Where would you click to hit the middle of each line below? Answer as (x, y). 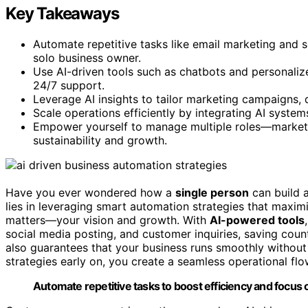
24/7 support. (69, 86)
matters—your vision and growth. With (108, 220)
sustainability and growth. (100, 141)
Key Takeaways (62, 14)
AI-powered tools (257, 220)
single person (212, 193)
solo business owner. (87, 58)
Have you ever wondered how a (90, 193)
